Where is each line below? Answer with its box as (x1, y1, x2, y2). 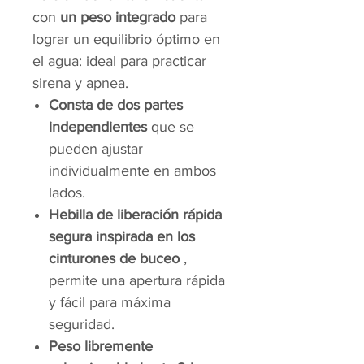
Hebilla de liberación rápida (49, 206, 222, 223)
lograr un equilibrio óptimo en (32, 31, 220, 48)
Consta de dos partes (49, 97, 183, 114)
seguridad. (49, 316, 115, 333)
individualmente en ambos (49, 162, 216, 180)
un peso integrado (60, 9, 175, 26)
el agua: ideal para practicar (32, 53, 206, 70)
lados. (49, 184, 85, 201)
